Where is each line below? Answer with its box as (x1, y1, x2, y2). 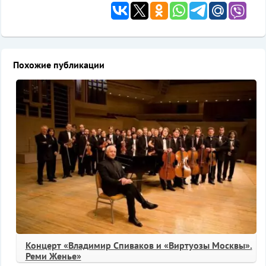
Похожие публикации (12, 58, 104, 71)
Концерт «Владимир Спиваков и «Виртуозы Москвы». (25, 239, 252, 251)
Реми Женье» (25, 249, 81, 262)
